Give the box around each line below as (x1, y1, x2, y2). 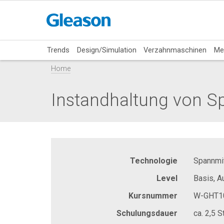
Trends (47, 45, 70, 54)
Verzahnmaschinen (143, 45, 207, 54)
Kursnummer (128, 190, 177, 200)
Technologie (130, 155, 177, 165)
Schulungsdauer (116, 208, 177, 218)
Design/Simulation (76, 45, 136, 54)
